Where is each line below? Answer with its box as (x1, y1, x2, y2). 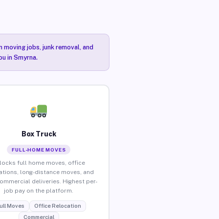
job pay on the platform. (4, 187, 74, 194)
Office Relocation (34, 202, 81, 209)
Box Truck (21, 130, 56, 138)
